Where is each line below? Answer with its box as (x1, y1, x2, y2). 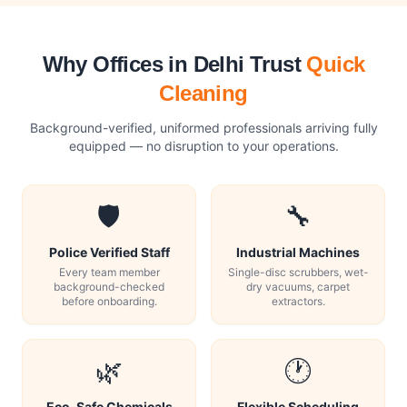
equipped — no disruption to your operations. (68, 138, 339, 154)
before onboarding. (61, 294, 157, 309)
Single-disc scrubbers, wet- (227, 265, 369, 280)
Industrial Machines (236, 244, 360, 261)
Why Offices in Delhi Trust (42, 52, 307, 77)
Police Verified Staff (48, 244, 170, 261)
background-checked (54, 280, 164, 294)
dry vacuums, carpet (246, 280, 350, 294)
